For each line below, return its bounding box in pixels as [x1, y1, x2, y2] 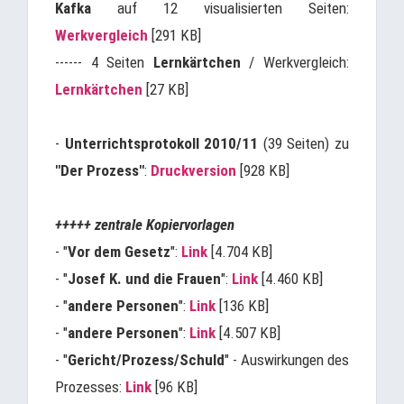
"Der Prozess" [55, 161, 144, 179]
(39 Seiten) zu [258, 134, 350, 152]
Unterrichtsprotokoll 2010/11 [64, 134, 259, 152]
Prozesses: [55, 378, 125, 396]
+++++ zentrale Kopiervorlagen [55, 216, 234, 234]
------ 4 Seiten [55, 53, 153, 71]
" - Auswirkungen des [225, 351, 349, 369]
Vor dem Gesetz [68, 243, 170, 261]
